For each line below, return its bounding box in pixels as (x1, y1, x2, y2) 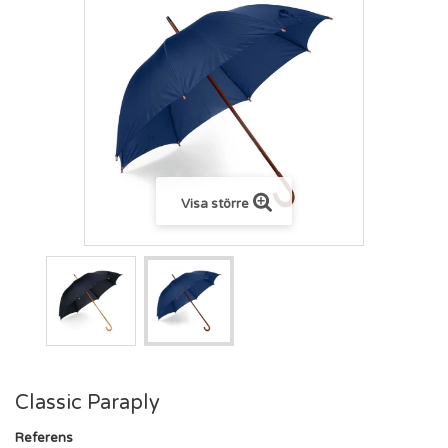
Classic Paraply (15, 390, 160, 415)
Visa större (180, 195, 249, 212)
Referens (15, 429, 73, 446)
